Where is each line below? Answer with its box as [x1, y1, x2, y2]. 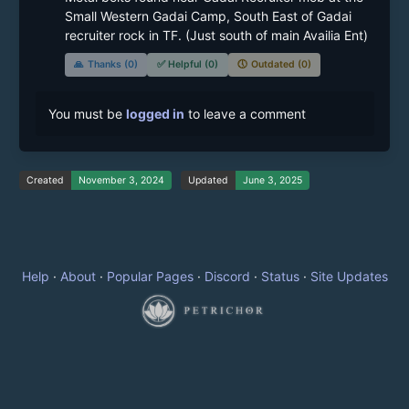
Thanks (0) [87, 58, 138, 71]
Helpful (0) [168, 58, 218, 71]
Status [260, 268, 299, 285]
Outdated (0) [250, 58, 311, 71]
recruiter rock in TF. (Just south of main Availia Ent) [64, 27, 368, 43]
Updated [187, 174, 228, 187]
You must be [47, 105, 126, 121]
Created [26, 174, 64, 187]
